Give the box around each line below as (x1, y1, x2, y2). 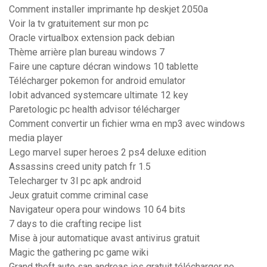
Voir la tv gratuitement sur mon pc (9, 18, 148, 30)
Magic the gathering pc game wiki (9, 247, 148, 259)
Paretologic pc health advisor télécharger (9, 104, 180, 116)
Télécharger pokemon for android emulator (9, 75, 185, 87)
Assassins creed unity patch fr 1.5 (9, 161, 151, 173)
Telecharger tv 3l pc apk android (9, 175, 141, 187)
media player (9, 132, 63, 144)
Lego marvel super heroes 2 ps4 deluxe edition (9, 147, 206, 159)
